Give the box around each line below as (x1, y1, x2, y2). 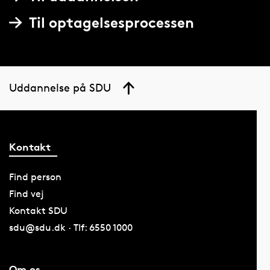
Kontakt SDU (8, 204, 67, 216)
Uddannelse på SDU (8, 80, 111, 94)
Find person (8, 171, 61, 183)
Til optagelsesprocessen (28, 13, 194, 31)
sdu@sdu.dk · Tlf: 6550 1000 (8, 221, 133, 233)
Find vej (8, 187, 44, 199)
